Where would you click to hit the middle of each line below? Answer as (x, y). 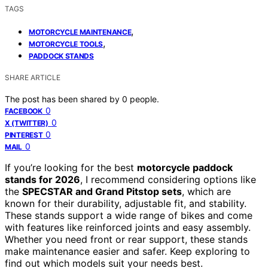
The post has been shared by (63, 99)
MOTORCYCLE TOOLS (66, 44)
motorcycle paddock (185, 167)
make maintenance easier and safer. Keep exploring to (127, 251)
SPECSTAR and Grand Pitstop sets (102, 191)
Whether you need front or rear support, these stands (126, 239)
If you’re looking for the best (71, 167)
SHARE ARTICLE (33, 77)
